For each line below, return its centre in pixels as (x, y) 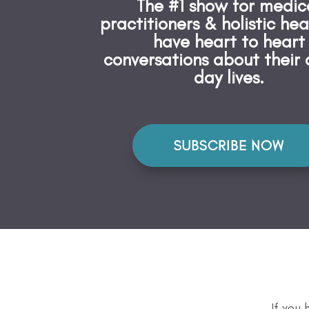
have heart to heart (229, 42)
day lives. (229, 78)
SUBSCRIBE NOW (229, 145)
